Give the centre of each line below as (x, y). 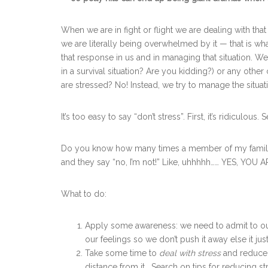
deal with (177, 253)
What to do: (84, 194)
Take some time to (122, 253)
